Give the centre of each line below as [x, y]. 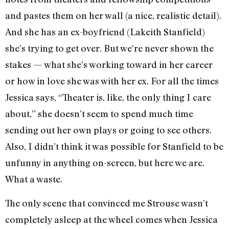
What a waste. [34, 179]
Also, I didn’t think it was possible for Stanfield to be [114, 146]
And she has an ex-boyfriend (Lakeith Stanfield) [105, 32]
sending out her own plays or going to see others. [108, 130]
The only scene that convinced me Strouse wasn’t [107, 203]
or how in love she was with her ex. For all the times [112, 81]
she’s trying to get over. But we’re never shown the [109, 48]
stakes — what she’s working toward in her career [109, 65]
